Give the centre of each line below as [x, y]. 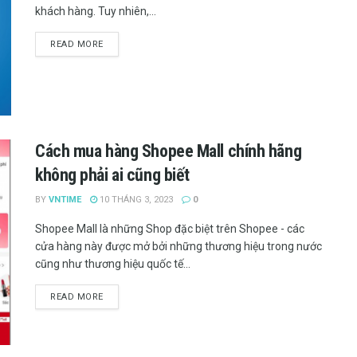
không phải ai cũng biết [112, 175]
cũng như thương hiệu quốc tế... [113, 264]
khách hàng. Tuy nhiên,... [96, 11]
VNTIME [65, 200]
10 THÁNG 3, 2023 [135, 200]
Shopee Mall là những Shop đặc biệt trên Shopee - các [170, 229]
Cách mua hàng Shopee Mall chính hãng [169, 151]
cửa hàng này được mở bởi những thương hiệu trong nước [178, 247]
